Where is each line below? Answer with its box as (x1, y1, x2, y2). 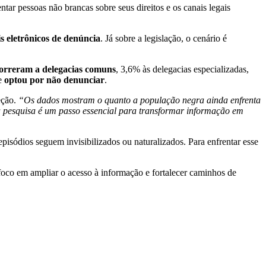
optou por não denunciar (4, 75, 104, 85)
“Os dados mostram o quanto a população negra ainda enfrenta (18, 95, 261, 106)
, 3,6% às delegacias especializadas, (116, 64, 249, 75)
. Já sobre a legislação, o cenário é (100, 33, 227, 44)
